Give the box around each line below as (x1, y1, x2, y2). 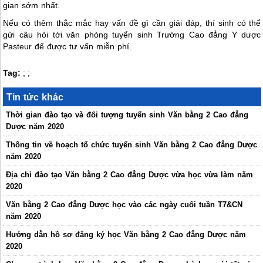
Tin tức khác (6, 91, 64, 102)
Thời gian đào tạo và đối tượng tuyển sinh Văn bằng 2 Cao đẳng (6, 110, 249, 119)
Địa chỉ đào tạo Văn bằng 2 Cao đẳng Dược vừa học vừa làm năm (6, 170, 254, 179)
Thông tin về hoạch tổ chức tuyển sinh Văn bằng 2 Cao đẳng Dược (6, 140, 258, 149)
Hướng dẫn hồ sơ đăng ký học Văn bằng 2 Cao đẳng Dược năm (6, 230, 247, 239)
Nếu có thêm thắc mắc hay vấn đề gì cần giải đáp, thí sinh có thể (3, 18, 261, 28)
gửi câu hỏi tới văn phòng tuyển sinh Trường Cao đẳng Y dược (3, 29, 261, 39)
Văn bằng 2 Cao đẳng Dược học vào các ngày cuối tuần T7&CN (6, 200, 243, 209)
